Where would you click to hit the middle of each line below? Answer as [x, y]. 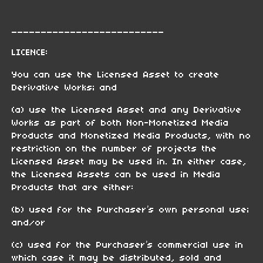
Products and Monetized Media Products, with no [131, 136]
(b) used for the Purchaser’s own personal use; [131, 210]
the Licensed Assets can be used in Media [116, 175]
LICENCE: [30, 53]
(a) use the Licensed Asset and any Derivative [127, 110]
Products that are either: [73, 188]
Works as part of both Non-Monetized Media [120, 123]
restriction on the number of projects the [114, 149]
